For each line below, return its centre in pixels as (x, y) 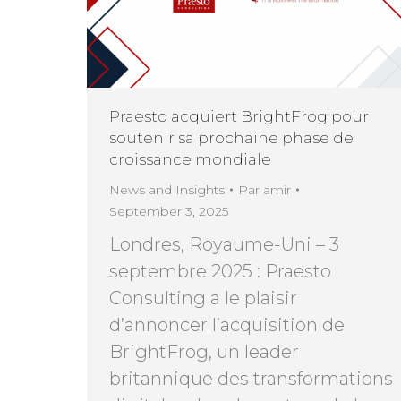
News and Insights (167, 189)
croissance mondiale (190, 159)
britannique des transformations (251, 378)
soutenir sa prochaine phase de (231, 137)
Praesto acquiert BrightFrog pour (239, 116)
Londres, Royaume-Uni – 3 (224, 244)
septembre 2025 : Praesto (220, 271)
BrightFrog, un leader (204, 351)
